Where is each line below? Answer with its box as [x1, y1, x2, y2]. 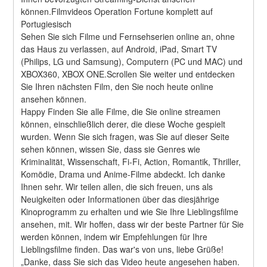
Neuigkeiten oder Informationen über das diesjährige [21, 193, 220, 205]
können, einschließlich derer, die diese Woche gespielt [21, 117, 226, 130]
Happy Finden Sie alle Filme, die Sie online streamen [21, 105, 221, 117]
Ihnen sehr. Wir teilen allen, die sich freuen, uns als [21, 180, 213, 193]
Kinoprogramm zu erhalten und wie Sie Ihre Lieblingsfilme [21, 205, 239, 218]
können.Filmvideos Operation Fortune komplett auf [21, 5, 213, 17]
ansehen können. [21, 92, 87, 105]
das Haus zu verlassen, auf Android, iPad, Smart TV [21, 42, 218, 55]
